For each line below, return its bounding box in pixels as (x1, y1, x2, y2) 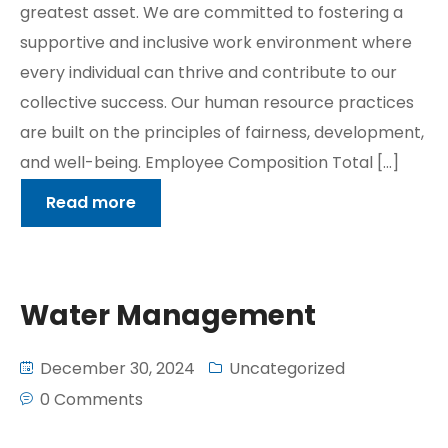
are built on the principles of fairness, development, (20, 121, 424, 144)
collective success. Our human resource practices (20, 91, 414, 114)
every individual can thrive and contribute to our (20, 61, 397, 84)
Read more (46, 191, 136, 214)
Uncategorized (229, 357, 345, 380)
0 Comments (40, 388, 143, 411)
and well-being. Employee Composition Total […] (20, 151, 399, 174)
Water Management (20, 296, 316, 335)
